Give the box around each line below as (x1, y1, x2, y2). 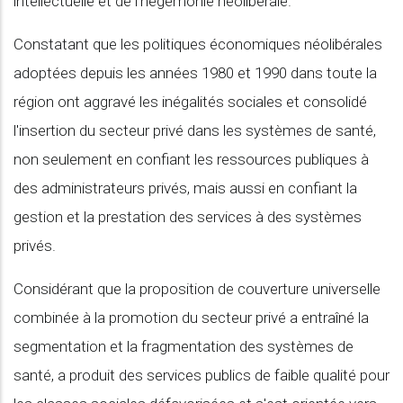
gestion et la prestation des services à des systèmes (13, 208, 362, 226)
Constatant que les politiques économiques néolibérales (13, 35, 382, 53)
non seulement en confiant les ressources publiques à (13, 150, 369, 168)
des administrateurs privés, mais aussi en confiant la (13, 179, 357, 197)
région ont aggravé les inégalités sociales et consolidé (13, 93, 367, 111)
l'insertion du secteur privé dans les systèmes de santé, (13, 121, 376, 139)
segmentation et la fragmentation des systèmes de (13, 337, 354, 355)
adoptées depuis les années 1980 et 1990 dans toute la (13, 64, 377, 82)
